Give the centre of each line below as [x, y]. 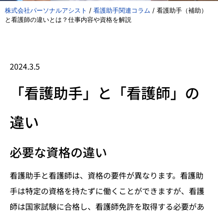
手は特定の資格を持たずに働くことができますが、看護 [107, 191]
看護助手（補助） [182, 10]
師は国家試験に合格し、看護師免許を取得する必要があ [107, 206]
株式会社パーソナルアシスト [46, 10]
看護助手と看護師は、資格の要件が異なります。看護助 [107, 175]
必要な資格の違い [58, 152]
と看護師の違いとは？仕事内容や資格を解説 [68, 19]
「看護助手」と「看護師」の [105, 92]
